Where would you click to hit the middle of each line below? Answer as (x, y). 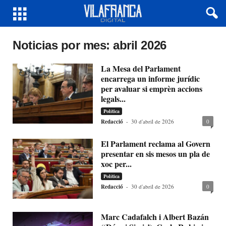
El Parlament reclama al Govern (156, 144)
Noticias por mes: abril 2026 (90, 45)
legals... (114, 99)
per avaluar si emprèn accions (152, 89)
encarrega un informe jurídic (151, 78)
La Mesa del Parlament (141, 68)
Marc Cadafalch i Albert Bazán (155, 217)
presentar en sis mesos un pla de (156, 154)
